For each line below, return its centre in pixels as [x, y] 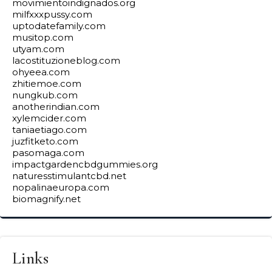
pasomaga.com [48, 153]
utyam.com [38, 49]
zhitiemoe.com [47, 83]
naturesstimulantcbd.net [69, 176]
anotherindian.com [56, 107]
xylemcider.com [49, 118]
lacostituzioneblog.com [66, 60]
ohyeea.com [41, 72]
